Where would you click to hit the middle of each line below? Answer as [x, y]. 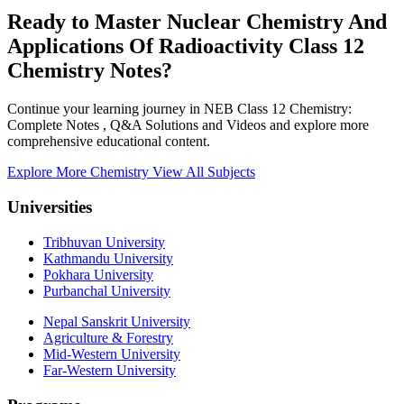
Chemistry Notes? [90, 71]
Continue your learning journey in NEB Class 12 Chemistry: [179, 109]
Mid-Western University [112, 353]
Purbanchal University [107, 290]
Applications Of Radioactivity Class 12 [186, 46]
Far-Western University [110, 370]
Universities [50, 207]
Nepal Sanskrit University [117, 321]
